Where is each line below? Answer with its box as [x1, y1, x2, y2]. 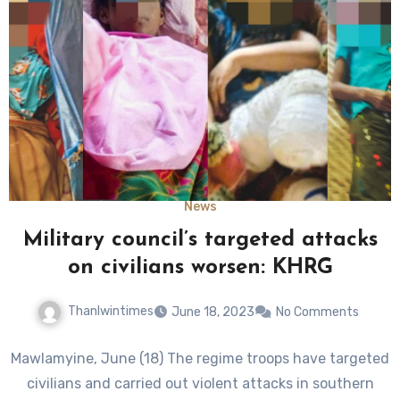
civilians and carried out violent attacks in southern [26, 374, 374, 392]
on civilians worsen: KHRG [67, 256, 333, 279]
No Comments [276, 304, 359, 320]
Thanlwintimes [68, 303, 154, 319]
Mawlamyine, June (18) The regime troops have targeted [11, 349, 389, 367]
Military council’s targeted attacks [22, 229, 378, 251]
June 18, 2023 [171, 304, 254, 320]
